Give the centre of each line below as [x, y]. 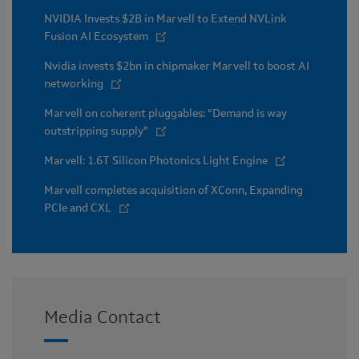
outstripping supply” [96, 131]
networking [74, 84]
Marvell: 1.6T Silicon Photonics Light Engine [156, 161]
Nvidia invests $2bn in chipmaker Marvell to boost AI [177, 66]
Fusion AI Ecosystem [96, 36]
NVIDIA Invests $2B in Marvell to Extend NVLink [165, 19]
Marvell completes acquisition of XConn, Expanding [173, 190]
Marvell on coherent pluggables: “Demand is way [165, 113]
